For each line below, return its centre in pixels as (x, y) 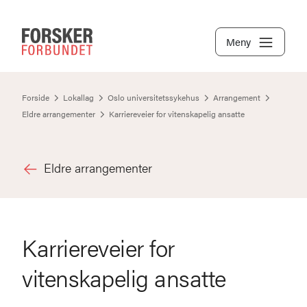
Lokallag (78, 97)
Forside (36, 97)
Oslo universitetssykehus (153, 97)
